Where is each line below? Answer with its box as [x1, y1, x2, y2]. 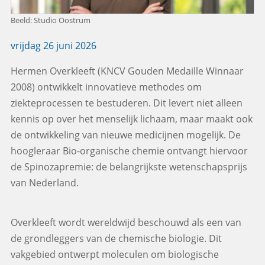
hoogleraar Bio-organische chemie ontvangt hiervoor [10, 144, 248, 158]
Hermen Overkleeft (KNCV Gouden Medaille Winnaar [10, 64, 244, 78]
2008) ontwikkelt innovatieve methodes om [10, 80, 202, 94]
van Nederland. [10, 176, 79, 190]
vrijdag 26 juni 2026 [10, 39, 96, 53]
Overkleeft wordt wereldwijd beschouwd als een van [10, 216, 241, 230]
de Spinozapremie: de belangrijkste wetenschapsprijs [10, 160, 247, 174]
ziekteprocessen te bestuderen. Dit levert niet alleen [10, 96, 243, 110]
